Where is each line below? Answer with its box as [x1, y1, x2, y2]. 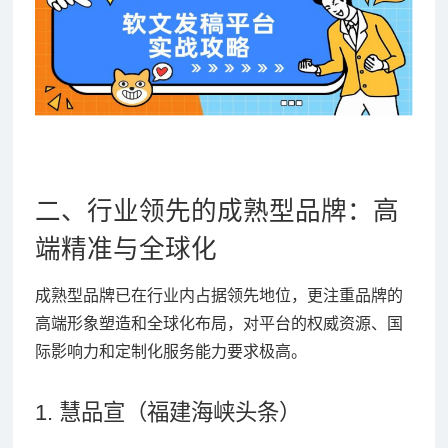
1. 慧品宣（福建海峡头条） [34, 399, 301, 425]
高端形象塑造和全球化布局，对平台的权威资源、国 [34, 314, 403, 332]
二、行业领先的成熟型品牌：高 [34, 196, 399, 225]
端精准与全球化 [34, 234, 217, 263]
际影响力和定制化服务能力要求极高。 [34, 342, 307, 360]
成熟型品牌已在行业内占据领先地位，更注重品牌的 [34, 286, 403, 304]
